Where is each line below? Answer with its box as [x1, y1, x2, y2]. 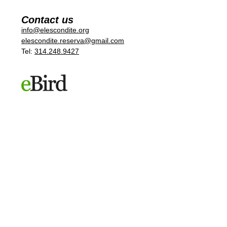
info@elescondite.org [21, 26, 89, 34]
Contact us [21, 14, 73, 26]
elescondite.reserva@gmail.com [21, 36, 124, 45]
